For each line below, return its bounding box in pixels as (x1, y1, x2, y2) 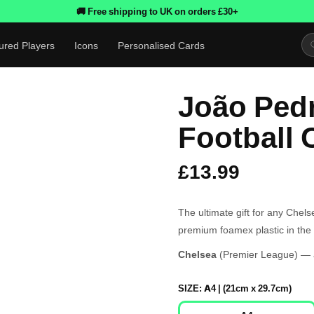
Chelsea (178, 248, 217, 260)
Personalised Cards (118, 39, 205, 51)
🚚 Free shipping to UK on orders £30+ (76, 6, 238, 17)
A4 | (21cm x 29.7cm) (204, 282, 292, 294)
